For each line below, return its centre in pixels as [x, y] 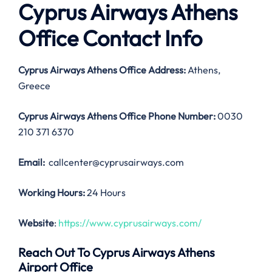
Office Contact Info [110, 38]
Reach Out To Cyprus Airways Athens [117, 253]
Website [36, 223]
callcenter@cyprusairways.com [114, 162]
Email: [32, 162]
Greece [34, 86]
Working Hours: [52, 193]
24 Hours [105, 193]
